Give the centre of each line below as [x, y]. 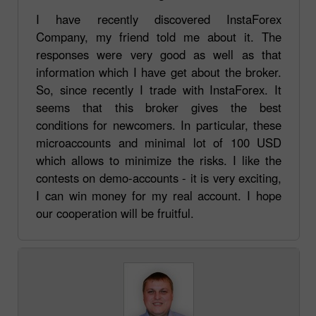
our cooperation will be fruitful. [115, 213]
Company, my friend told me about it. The [159, 36]
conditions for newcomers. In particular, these [159, 124]
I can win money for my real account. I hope [159, 195]
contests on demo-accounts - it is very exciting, [159, 177]
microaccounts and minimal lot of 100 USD [159, 142]
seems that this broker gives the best [159, 107]
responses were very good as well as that [159, 54]
